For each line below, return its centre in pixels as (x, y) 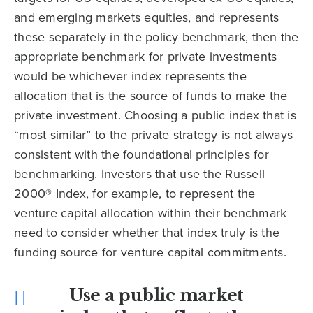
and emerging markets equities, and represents (147, 18)
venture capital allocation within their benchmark (151, 213)
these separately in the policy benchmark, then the (156, 37)
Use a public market (156, 296)
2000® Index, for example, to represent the (135, 194)
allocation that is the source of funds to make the (151, 96)
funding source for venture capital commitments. (150, 253)
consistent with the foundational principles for (141, 155)
